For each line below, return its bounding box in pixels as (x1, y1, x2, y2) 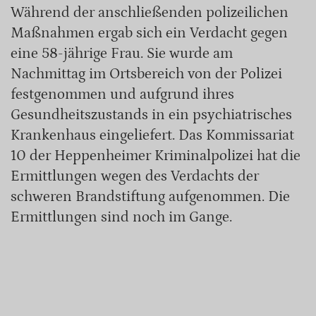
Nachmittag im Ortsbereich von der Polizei (11, 66, 282, 83)
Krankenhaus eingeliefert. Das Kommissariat (11, 127, 294, 145)
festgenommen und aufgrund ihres (11, 86, 234, 104)
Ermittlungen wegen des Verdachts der (11, 168, 259, 186)
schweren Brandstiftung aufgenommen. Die (11, 188, 290, 206)
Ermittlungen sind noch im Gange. (11, 209, 232, 226)
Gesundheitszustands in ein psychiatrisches (11, 107, 292, 124)
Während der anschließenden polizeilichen (11, 4, 288, 22)
